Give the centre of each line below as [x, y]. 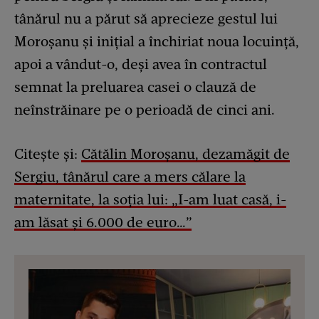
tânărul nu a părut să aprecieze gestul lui [146, 18]
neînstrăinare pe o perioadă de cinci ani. [145, 109]
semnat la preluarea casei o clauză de [135, 87]
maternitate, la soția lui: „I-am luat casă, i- [150, 199]
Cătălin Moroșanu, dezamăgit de [185, 153]
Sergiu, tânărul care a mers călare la [130, 176]
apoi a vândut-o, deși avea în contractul [141, 64]
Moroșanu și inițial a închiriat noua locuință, [157, 41]
